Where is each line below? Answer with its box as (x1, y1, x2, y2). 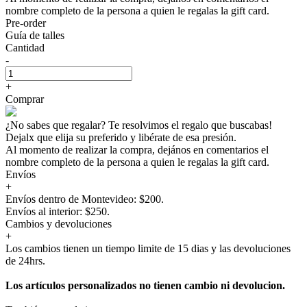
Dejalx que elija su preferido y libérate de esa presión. (5, 131, 236, 143)
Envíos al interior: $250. (5, 205, 110, 217)
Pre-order (5, 16, 46, 29)
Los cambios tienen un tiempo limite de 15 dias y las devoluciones (5, 242, 291, 254)
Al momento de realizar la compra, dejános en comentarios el (5, 143, 269, 156)
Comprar (5, 93, 44, 105)
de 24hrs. (5, 254, 45, 267)
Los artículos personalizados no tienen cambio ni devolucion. (5, 279, 285, 291)
